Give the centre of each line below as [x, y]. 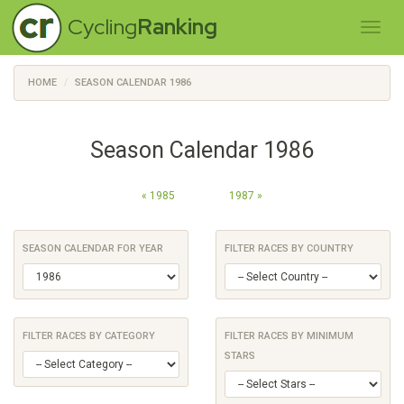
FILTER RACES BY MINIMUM [289, 336]
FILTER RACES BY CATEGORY [89, 336]
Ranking [177, 27]
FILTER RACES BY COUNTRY [289, 248]
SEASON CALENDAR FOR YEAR [93, 248]
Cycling [102, 27]
